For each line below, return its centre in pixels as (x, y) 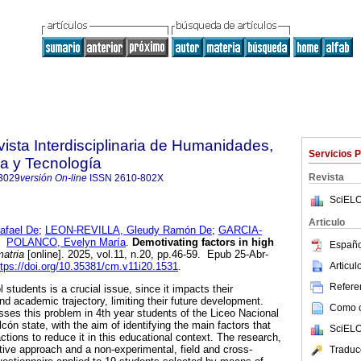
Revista (326, 177)
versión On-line (54, 178)
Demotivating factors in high (201, 243)
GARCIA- (240, 230)
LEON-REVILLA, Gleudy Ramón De (129, 230)
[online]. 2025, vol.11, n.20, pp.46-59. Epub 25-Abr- (146, 255)
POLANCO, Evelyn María (66, 243)
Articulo (327, 222)
